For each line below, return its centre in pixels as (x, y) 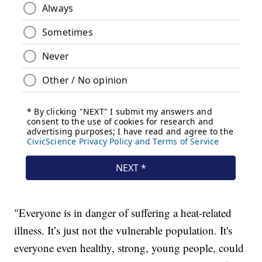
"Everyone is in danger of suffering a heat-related (123, 212)
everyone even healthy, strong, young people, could (129, 247)
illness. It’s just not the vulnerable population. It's (123, 230)
